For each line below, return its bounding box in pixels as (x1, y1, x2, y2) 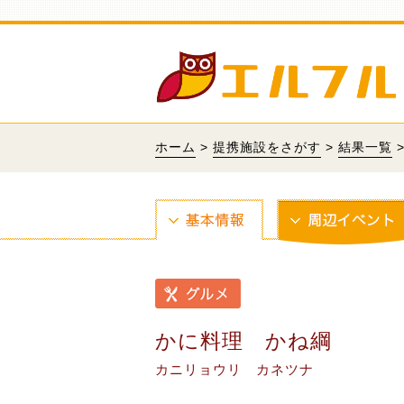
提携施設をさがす (213, 140, 321, 154)
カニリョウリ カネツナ (155, 362, 314, 377)
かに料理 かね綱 (155, 329, 332, 353)
